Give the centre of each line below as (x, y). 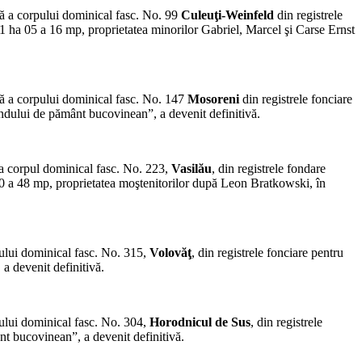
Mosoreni (213, 99)
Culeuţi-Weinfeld (226, 15)
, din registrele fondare (269, 169)
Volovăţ (170, 253)
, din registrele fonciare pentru (267, 253)
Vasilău (192, 169)
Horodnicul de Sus (200, 322)
